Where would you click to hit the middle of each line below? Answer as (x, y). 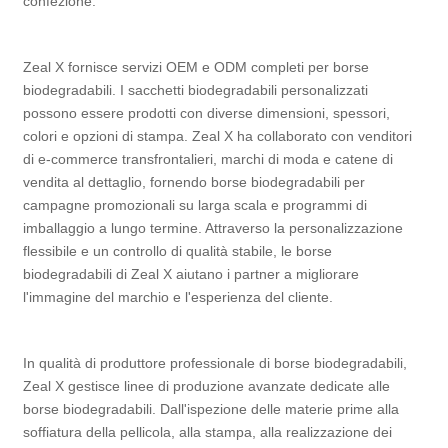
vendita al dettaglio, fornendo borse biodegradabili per (194, 182)
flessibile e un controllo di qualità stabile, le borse (178, 251)
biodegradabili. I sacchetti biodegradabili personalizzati (196, 90)
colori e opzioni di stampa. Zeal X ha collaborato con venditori (218, 136)
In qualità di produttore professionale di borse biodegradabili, (215, 363)
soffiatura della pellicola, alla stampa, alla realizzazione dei (208, 432)
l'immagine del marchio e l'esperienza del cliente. (178, 297)
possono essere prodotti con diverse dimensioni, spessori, (207, 113)
